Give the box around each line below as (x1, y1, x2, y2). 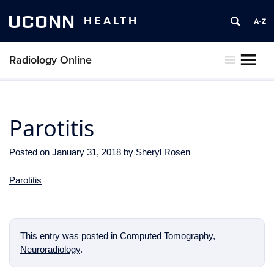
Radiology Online (9, 54, 92, 67)
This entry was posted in (20, 230, 120, 241)
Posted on (9, 147, 52, 157)
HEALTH (84, 14, 139, 28)
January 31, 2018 (52, 147, 121, 157)
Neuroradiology (20, 243, 80, 254)
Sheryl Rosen (136, 147, 190, 157)
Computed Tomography (120, 230, 213, 241)
